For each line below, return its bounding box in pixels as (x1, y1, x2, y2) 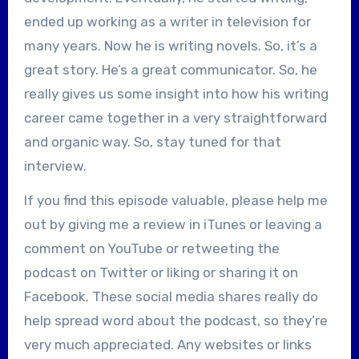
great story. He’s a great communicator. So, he (23, 61, 317, 78)
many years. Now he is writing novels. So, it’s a (23, 37, 317, 54)
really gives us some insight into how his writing (23, 85, 329, 102)
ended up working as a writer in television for (23, 13, 311, 30)
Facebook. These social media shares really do (23, 288, 318, 305)
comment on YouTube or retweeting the (23, 240, 280, 256)
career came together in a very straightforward (23, 109, 327, 126)
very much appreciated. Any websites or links (23, 336, 312, 353)
